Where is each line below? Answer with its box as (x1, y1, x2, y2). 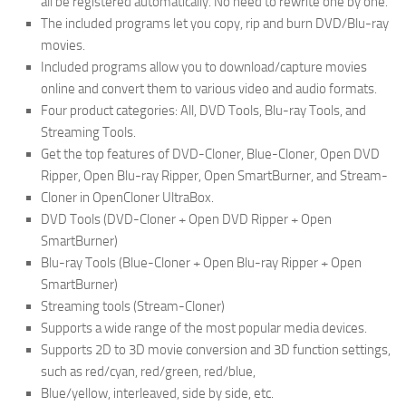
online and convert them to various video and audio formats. (41, 80, 377, 97)
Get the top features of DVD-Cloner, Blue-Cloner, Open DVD (41, 145, 380, 162)
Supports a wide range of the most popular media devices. (41, 319, 367, 336)
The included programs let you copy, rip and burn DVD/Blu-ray (41, 14, 389, 32)
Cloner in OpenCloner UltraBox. (41, 188, 214, 206)
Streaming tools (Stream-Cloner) (41, 297, 225, 314)
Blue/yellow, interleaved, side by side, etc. (41, 384, 274, 401)
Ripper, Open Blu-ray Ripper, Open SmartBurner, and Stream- (41, 167, 388, 184)
